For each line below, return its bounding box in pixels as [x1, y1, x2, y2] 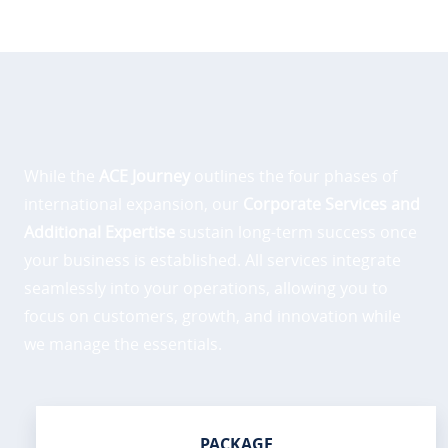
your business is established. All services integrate [24, 248, 401, 271]
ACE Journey [99, 164, 190, 187]
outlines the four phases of [190, 164, 397, 187]
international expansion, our [24, 192, 243, 215]
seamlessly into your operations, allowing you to [24, 276, 388, 299]
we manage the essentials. [24, 332, 222, 355]
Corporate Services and [243, 192, 420, 215]
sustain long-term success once [175, 220, 417, 243]
